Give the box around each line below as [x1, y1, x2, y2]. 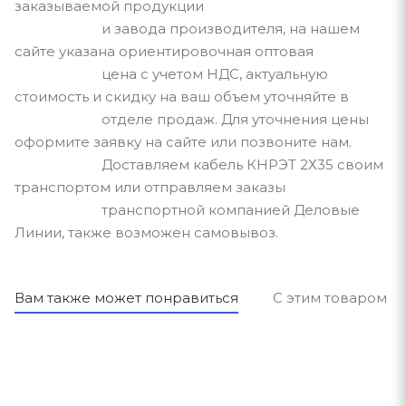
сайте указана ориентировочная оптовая [14, 42, 314, 60]
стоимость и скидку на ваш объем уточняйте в [14, 87, 349, 105]
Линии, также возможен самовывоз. [14, 223, 278, 241]
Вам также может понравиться [14, 288, 238, 306]
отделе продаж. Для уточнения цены [14, 110, 369, 128]
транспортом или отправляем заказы [14, 178, 285, 196]
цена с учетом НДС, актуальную [14, 64, 328, 82]
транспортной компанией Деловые [14, 200, 360, 218]
